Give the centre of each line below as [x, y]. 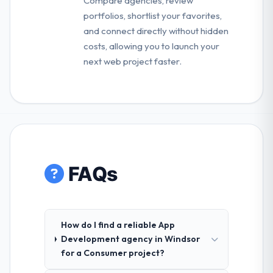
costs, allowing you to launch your [151, 46]
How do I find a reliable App [118, 225]
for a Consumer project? [112, 253]
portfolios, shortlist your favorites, [153, 16]
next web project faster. [133, 62]
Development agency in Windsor [130, 239]
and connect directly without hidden [156, 31]
